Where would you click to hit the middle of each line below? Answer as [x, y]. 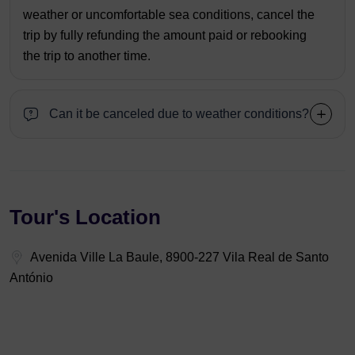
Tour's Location [85, 217]
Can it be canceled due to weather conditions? [179, 113]
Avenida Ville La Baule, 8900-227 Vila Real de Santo [179, 257]
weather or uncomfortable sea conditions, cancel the [169, 14]
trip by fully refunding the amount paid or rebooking [165, 35]
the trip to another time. [87, 55]
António [31, 277]
